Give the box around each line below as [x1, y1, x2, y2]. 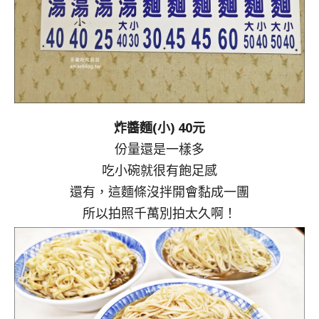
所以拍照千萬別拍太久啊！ [83, 204, 236, 221]
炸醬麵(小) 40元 [114, 118, 205, 136]
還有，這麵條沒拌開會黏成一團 [70, 182, 249, 200]
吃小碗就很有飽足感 [102, 161, 217, 179]
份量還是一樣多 [115, 140, 204, 157]
